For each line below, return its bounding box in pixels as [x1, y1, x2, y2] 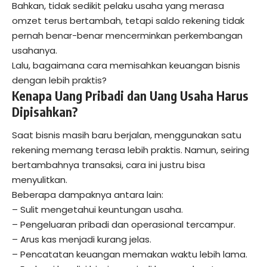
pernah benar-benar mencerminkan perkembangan [12, 29, 243, 42]
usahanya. [12, 44, 57, 57]
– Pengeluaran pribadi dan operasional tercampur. [12, 218, 235, 231]
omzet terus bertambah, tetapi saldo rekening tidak [12, 14, 244, 27]
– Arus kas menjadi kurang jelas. [12, 233, 151, 246]
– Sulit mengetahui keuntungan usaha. [12, 203, 183, 216]
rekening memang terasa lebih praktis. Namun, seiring [12, 144, 249, 157]
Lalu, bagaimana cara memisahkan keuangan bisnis [12, 58, 240, 72]
